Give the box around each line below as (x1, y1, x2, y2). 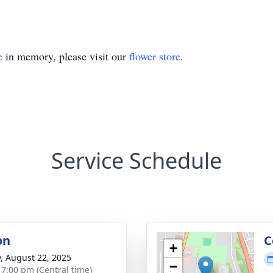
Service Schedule (51, 146, 222, 175)
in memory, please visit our (2, 49, 129, 63)
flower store (129, 49, 180, 63)
